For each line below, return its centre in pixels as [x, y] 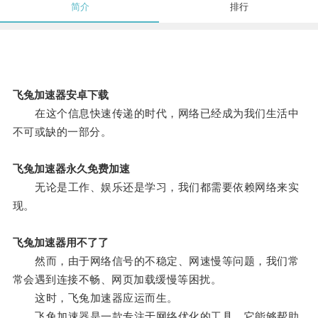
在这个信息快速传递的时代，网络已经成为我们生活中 [156, 114]
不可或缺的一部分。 [62, 132]
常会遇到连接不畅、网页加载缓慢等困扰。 [117, 280]
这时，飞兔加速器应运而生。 [95, 298]
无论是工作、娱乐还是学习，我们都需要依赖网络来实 [156, 187]
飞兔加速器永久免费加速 [71, 169]
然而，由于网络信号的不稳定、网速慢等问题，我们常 [156, 261]
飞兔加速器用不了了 [60, 243]
